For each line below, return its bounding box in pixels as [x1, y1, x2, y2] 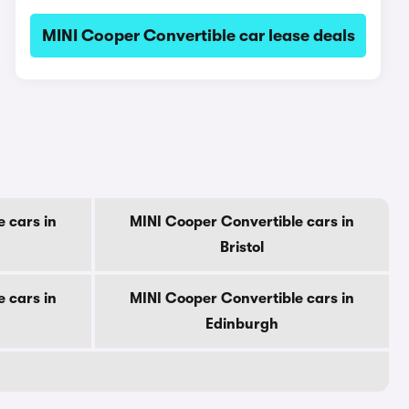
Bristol [220, 239, 264, 256]
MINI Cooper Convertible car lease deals [41, 26, 355, 45]
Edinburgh [205, 316, 278, 332]
